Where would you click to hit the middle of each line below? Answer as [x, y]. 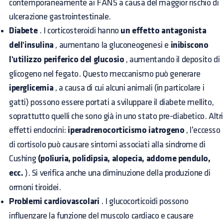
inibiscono [189, 45]
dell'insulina [31, 45]
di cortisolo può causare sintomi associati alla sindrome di [107, 144]
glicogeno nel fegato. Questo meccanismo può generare [105, 74]
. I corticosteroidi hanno [79, 30]
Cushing [23, 158]
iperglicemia [31, 88]
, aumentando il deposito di [172, 59]
